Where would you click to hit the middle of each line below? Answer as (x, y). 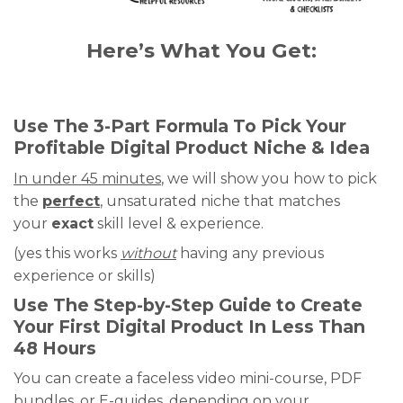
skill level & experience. (179, 223)
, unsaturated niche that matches (220, 201)
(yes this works (67, 253)
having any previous (250, 253)
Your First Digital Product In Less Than (189, 326)
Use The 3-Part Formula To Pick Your (180, 126)
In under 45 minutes (87, 178)
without (148, 253)
